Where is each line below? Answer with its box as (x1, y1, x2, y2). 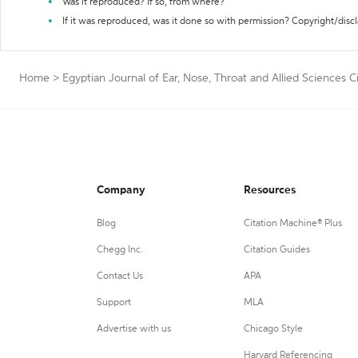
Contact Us (97, 272, 143, 281)
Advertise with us (97, 324, 171, 334)
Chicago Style (243, 324, 303, 334)
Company (97, 185, 145, 196)
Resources (243, 185, 296, 196)
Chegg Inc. (97, 245, 143, 255)
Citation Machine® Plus (243, 219, 342, 229)
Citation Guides (243, 245, 310, 255)
